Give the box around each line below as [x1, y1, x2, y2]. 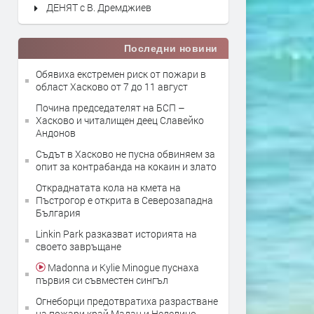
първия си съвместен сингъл [36, 273, 168, 287]
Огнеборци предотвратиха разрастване [36, 294, 218, 308]
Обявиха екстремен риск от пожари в [36, 67, 206, 81]
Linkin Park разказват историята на [36, 227, 197, 240]
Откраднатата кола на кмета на [36, 181, 181, 194]
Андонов [36, 126, 76, 139]
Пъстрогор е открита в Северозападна [36, 193, 213, 207]
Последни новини [123, 43, 218, 54]
